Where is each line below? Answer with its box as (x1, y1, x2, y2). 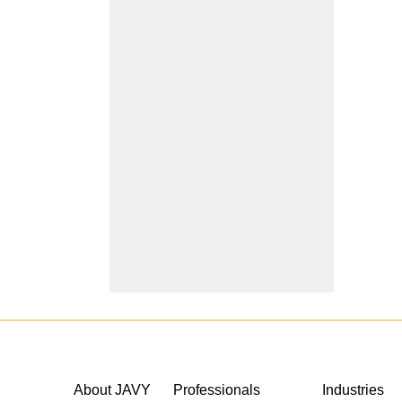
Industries (321, 382, 384, 398)
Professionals (172, 382, 260, 398)
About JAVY (74, 382, 152, 398)
